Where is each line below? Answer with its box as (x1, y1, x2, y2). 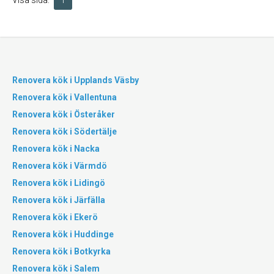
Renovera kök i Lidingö (12, 178, 105, 188)
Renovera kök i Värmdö (12, 161, 107, 171)
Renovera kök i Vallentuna (12, 92, 117, 102)
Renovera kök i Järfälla (12, 195, 105, 205)
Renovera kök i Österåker (12, 109, 115, 119)
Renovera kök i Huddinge (12, 229, 114, 239)
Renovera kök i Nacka (12, 144, 100, 154)
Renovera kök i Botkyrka (12, 246, 111, 256)
